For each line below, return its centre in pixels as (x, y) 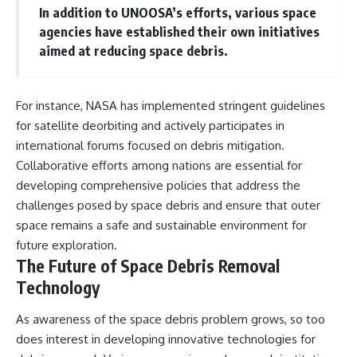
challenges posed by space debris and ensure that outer (168, 206)
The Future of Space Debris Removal (148, 266)
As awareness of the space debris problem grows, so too (171, 319)
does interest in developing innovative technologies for (166, 339)
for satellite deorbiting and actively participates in (150, 126)
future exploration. (67, 245)
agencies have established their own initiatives (179, 31)
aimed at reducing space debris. (133, 50)
